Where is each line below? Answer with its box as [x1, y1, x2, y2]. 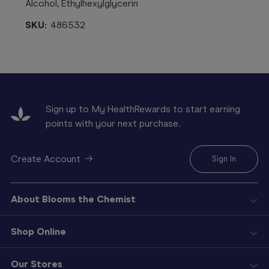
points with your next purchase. [46, 117, 180, 129]
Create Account [11, 153, 80, 165]
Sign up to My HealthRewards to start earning [46, 103, 240, 115]
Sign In [212, 154, 236, 163]
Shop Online [11, 225, 66, 237]
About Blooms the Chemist [11, 193, 136, 205]
